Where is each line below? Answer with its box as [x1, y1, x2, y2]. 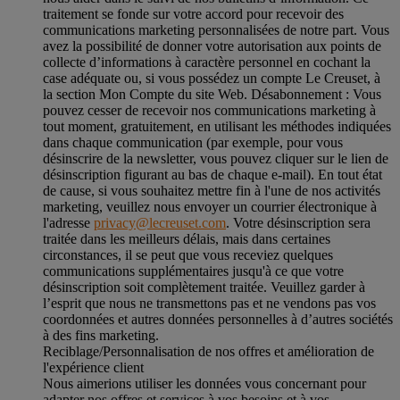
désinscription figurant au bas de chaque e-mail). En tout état [43, 166, 382, 182]
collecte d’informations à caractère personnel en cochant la [43, 54, 371, 70]
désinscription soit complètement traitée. [43, 279, 271, 295]
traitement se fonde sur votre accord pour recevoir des [43, 5, 344, 21]
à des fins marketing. [43, 327, 159, 343]
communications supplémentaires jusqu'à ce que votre [43, 262, 344, 279]
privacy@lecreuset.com [94, 214, 226, 230]
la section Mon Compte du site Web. [43, 86, 251, 102]
